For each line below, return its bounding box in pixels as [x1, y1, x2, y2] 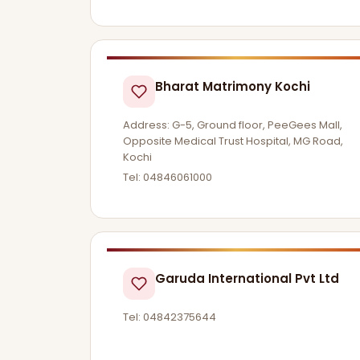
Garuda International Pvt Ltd [155, 270, 339, 288]
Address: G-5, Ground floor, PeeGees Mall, [123, 117, 342, 133]
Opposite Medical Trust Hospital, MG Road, [123, 133, 343, 149]
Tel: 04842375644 [123, 309, 216, 325]
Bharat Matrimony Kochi [155, 77, 310, 95]
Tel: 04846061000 [123, 170, 212, 186]
